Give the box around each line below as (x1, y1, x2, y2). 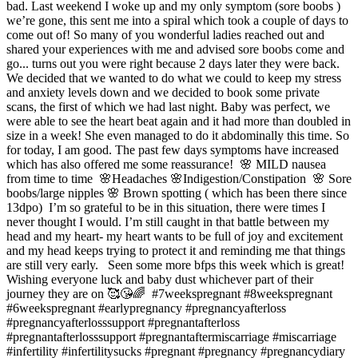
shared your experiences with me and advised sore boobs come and (6, 42, 344, 56)
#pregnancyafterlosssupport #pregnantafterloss (6, 316, 240, 329)
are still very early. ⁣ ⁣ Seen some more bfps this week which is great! (6, 258, 344, 272)
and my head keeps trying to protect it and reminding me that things (6, 244, 345, 257)
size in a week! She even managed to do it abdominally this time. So (6, 129, 349, 142)
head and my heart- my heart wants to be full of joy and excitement (6, 229, 343, 243)
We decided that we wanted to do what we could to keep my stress (6, 71, 341, 85)
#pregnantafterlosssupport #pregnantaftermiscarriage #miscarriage (6, 330, 336, 344)
